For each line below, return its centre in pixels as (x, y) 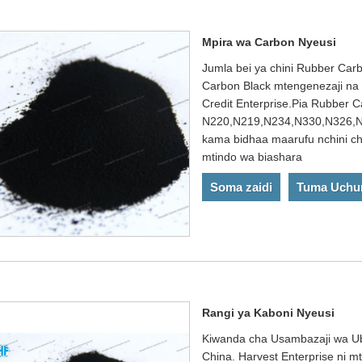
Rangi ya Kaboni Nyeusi (269, 312)
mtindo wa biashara (253, 157)
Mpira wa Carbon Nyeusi (269, 42)
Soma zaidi (242, 187)
